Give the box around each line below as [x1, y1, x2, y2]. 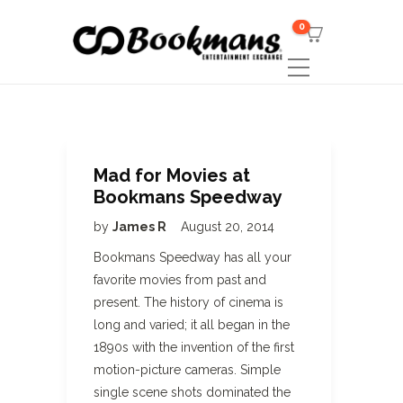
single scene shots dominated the [94, 385, 291, 399]
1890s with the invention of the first [94, 340, 294, 354]
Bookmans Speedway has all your [94, 250, 291, 264]
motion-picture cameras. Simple [94, 363, 281, 377]
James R [112, 219, 169, 234]
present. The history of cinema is [94, 295, 283, 309]
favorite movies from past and [94, 273, 266, 287]
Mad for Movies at [94, 165, 250, 186]
